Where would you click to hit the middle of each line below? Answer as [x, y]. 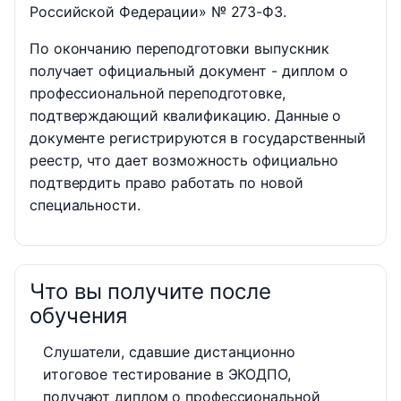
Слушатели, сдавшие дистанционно [169, 352]
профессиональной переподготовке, [158, 94]
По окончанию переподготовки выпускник [180, 49]
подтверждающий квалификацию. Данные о [186, 116]
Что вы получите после [150, 292]
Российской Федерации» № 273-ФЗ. [158, 12]
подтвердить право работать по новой [166, 183]
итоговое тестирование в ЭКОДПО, [167, 375]
